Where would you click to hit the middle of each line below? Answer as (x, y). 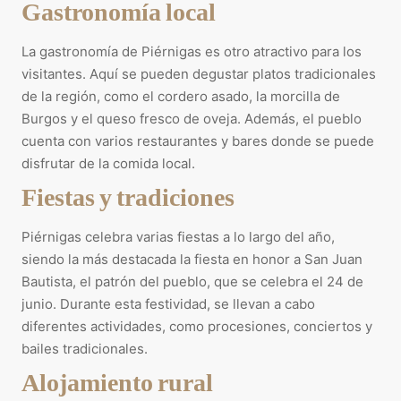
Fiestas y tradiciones (128, 196)
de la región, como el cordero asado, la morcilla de (181, 96)
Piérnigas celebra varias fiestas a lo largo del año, (178, 236)
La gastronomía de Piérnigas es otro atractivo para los (192, 51)
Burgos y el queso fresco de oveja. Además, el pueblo (192, 118)
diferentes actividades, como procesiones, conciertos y (197, 326)
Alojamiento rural (117, 381)
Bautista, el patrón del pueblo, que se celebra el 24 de (192, 281)
